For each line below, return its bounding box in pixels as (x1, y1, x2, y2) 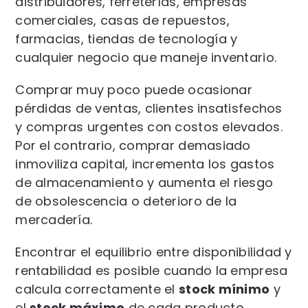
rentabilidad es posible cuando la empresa (15, 261, 288, 279)
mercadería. (15, 210, 93, 228)
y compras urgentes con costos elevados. (15, 118, 283, 135)
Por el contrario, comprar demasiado (15, 136, 251, 154)
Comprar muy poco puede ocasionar (15, 80, 252, 98)
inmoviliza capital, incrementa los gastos (15, 155, 275, 173)
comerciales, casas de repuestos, (15, 11, 230, 29)
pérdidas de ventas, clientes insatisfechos (15, 99, 283, 117)
